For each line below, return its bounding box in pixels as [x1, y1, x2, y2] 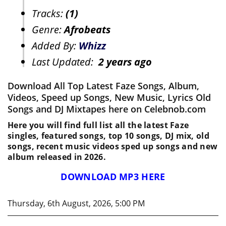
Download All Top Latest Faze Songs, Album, [8, 80, 199, 92]
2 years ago [98, 55, 152, 69]
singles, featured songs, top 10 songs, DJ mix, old [8, 130, 209, 142]
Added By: [32, 39, 79, 53]
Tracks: [32, 7, 66, 21]
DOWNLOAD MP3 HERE [61, 171, 165, 183]
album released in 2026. [8, 151, 106, 163]
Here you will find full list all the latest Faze [8, 120, 189, 131]
